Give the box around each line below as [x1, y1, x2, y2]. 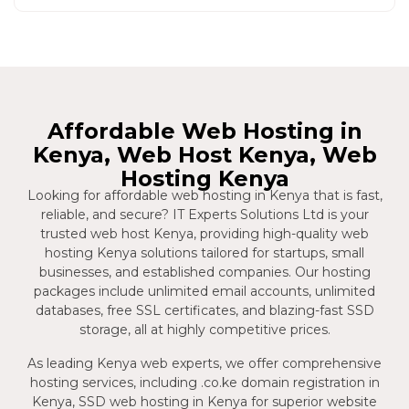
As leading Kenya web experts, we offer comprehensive [27, 354, 382, 372]
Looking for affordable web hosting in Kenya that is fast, [26, 186, 383, 204]
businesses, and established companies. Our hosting [38, 263, 371, 280]
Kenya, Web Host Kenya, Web [32, 141, 377, 168]
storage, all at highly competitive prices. [79, 320, 330, 338]
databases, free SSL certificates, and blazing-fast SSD [35, 301, 374, 319]
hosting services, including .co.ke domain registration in [29, 373, 380, 391]
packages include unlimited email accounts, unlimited [34, 282, 375, 299]
